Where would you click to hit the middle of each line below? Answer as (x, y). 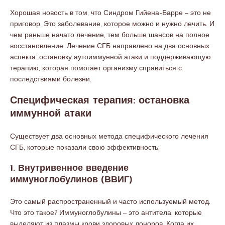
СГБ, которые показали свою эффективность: (85, 147)
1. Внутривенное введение (69, 168)
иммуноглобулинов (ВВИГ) (71, 180)
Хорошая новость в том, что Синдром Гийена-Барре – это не (110, 13)
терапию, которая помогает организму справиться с (96, 68)
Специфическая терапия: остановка (100, 101)
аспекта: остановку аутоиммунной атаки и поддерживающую (110, 57)
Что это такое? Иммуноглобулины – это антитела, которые (106, 212)
